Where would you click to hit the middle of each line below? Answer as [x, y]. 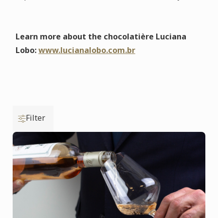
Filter [36, 118]
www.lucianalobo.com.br [87, 50]
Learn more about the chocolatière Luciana [101, 36]
